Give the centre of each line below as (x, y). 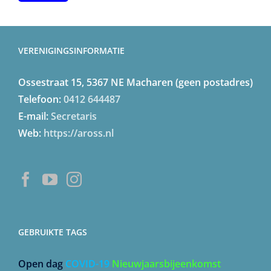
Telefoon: (41, 100)
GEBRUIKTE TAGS (53, 232)
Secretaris (74, 116)
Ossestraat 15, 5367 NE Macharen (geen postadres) (135, 83)
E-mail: (34, 116)
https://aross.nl (79, 133)
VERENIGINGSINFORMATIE (71, 51)
